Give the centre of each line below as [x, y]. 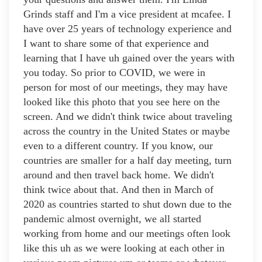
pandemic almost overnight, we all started [112, 219]
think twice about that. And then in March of [118, 190]
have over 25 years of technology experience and [127, 29]
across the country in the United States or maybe [127, 131]
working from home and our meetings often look [127, 234]
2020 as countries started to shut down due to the [127, 204]
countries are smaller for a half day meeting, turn [127, 161]
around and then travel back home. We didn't [119, 175]
